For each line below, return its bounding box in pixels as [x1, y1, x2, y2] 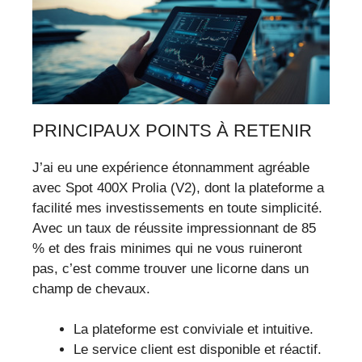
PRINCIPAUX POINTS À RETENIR [32, 120, 312, 141]
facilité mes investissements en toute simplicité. [32, 200, 322, 216]
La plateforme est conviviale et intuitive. [74, 322, 314, 338]
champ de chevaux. [32, 280, 150, 297]
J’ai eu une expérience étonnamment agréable [32, 159, 309, 175]
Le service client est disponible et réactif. [74, 342, 322, 358]
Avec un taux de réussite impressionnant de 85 [32, 220, 316, 236]
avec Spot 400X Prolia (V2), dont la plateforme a [32, 179, 324, 196]
